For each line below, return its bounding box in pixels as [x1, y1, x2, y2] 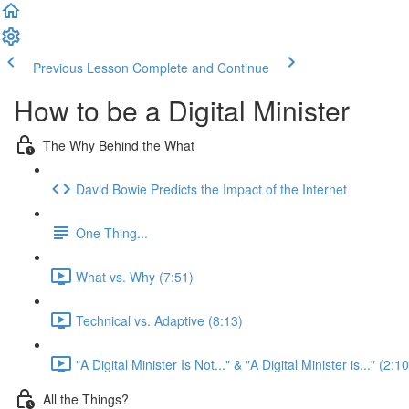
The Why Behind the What [43, 135, 194, 154]
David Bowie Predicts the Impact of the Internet [76, 179, 347, 198]
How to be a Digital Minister [14, 90, 350, 130]
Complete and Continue [132, 58, 269, 77]
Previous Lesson [33, 58, 129, 77]
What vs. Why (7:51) [76, 267, 194, 286]
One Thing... [76, 223, 148, 242]
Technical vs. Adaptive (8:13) [76, 310, 243, 330]
